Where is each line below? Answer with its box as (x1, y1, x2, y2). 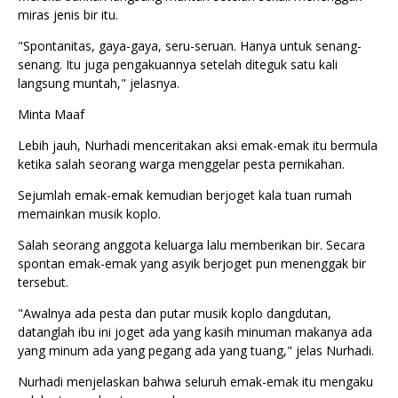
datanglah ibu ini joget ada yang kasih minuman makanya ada (18, 323, 372, 341)
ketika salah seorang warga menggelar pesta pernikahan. (18, 155, 348, 173)
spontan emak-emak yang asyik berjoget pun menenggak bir (18, 255, 366, 273)
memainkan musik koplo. (18, 205, 164, 223)
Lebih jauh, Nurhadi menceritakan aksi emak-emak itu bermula (18, 137, 378, 155)
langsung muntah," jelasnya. (18, 75, 179, 92)
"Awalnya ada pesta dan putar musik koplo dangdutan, (18, 305, 331, 322)
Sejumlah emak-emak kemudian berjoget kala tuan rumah (18, 187, 352, 204)
